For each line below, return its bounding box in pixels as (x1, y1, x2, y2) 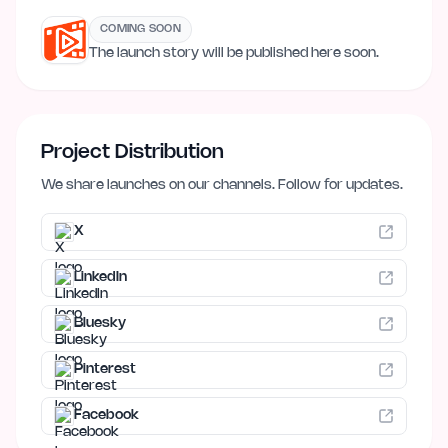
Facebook (74, 408, 139, 422)
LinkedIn (74, 270, 127, 284)
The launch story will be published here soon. (89, 46, 379, 60)
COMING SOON (100, 23, 182, 34)
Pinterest (74, 362, 136, 376)
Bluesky (74, 316, 126, 330)
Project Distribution (41, 142, 224, 162)
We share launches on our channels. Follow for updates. (41, 178, 403, 192)
